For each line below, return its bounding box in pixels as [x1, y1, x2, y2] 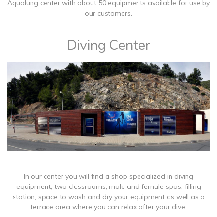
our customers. [85, 9, 132, 18]
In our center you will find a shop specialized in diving [24, 171, 193, 181]
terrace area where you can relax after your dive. [31, 202, 186, 211]
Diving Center [66, 36, 151, 54]
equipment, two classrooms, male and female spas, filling [16, 182, 201, 191]
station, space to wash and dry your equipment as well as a [12, 192, 205, 201]
